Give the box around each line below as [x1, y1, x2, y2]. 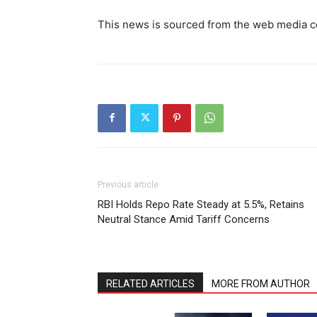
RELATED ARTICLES [106, 277, 195, 289]
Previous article [98, 179, 158, 190]
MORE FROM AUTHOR [212, 277, 310, 289]
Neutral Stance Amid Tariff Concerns [98, 212, 270, 226]
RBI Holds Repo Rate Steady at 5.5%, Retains [98, 197, 304, 211]
